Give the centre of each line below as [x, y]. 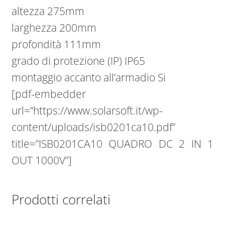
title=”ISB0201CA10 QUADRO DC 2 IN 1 [113, 144]
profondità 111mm [56, 44]
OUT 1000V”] [41, 160]
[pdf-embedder [48, 94]
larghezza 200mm [54, 28]
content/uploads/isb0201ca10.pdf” [93, 127]
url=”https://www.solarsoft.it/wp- [87, 111]
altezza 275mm [48, 11]
